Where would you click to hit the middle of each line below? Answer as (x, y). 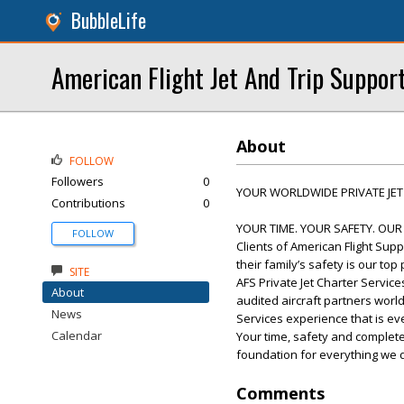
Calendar (77, 335)
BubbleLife (109, 20)
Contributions (88, 203)
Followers (78, 181)
